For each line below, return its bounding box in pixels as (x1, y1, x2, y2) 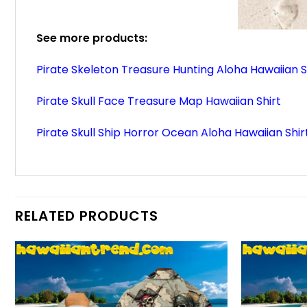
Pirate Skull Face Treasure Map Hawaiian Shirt (36, 93, 281, 109)
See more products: (36, 30, 147, 47)
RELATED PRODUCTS (15, 206, 158, 226)
